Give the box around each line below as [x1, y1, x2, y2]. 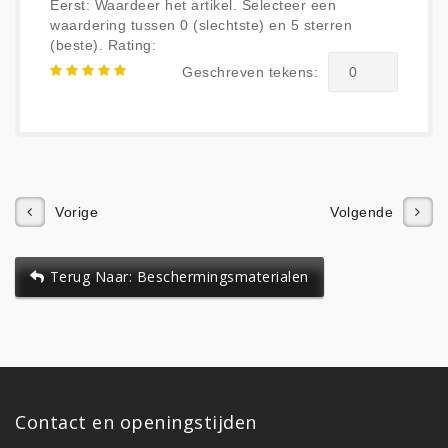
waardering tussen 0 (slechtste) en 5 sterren [50, 16, 352, 33]
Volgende [330, 203, 393, 220]
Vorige [55, 203, 98, 220]
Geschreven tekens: [182, 63, 318, 80]
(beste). [50, 36, 103, 53]
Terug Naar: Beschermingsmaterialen [49, 266, 309, 286]
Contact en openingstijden [15, 409, 257, 434]
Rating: [107, 36, 156, 53]
